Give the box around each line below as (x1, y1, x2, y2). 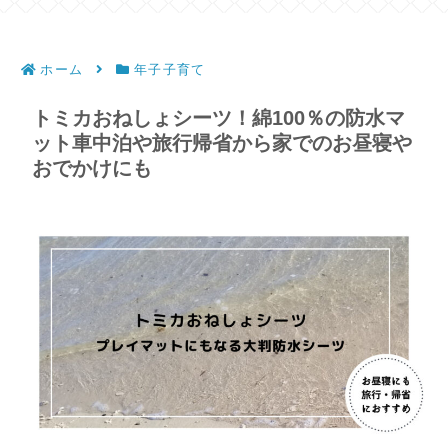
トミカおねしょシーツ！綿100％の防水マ (32, 106, 405, 129)
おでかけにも (32, 156, 152, 179)
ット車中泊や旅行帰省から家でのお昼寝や (32, 131, 412, 154)
